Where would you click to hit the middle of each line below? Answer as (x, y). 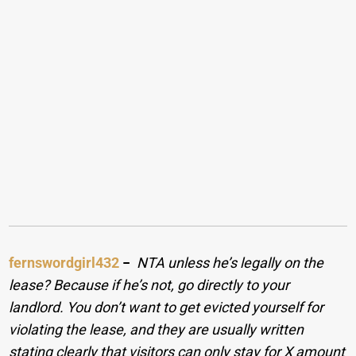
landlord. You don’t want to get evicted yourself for (166, 308)
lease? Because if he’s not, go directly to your (149, 285)
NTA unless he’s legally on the (230, 263)
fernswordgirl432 (64, 263)
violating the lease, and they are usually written (157, 330)
